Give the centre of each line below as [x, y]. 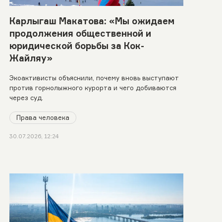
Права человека [43, 117]
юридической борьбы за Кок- [77, 45]
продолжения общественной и [80, 33]
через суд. [26, 98]
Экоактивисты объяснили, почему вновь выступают [94, 78]
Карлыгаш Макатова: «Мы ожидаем [92, 21]
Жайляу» [31, 58]
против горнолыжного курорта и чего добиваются [93, 88]
